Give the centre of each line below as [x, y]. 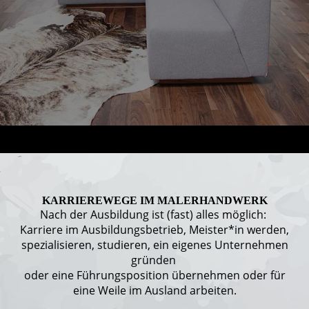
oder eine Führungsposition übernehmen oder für [154, 275]
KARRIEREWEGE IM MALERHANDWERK [154, 200]
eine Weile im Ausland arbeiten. [154, 290]
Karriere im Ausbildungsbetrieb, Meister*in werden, [154, 230]
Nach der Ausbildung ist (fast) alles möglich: [154, 215]
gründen [154, 260]
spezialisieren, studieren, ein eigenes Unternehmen [154, 245]
